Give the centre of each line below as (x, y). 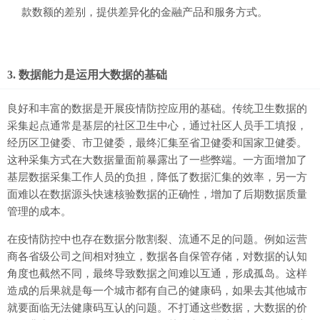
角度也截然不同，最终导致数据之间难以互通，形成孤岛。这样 (157, 274)
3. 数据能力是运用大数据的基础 (87, 75)
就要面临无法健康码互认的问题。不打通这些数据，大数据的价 (157, 308)
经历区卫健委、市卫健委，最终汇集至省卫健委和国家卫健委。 (157, 143)
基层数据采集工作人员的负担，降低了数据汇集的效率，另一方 (157, 177)
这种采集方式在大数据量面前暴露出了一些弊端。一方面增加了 (157, 160)
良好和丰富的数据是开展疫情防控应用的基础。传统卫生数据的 (157, 109)
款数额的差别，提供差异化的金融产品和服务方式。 (145, 12)
